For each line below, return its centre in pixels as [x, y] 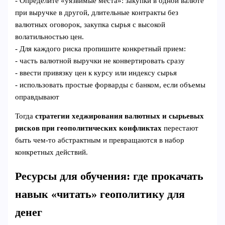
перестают [180, 128]
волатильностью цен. [50, 36]
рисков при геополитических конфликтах [89, 128]
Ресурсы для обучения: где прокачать [109, 177]
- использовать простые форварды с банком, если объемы [110, 85]
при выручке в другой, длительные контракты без [97, 12]
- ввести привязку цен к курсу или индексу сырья [96, 73]
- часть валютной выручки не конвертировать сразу [100, 61]
